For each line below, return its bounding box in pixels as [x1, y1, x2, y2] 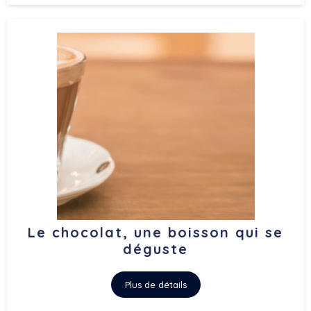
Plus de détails [124, 279, 187, 290]
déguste [123, 240, 188, 258]
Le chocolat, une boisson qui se [28, 224, 283, 241]
